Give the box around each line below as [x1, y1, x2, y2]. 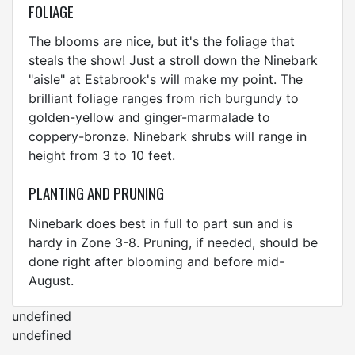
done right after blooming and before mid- [29, 253, 284, 269]
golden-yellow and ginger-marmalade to [29, 109, 270, 126]
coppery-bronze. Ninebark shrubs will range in [29, 128, 307, 145]
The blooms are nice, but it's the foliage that [29, 33, 295, 50]
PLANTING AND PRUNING [29, 181, 164, 205]
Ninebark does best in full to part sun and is [29, 215, 292, 231]
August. [29, 272, 74, 288]
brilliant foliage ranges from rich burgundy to [29, 90, 299, 107]
